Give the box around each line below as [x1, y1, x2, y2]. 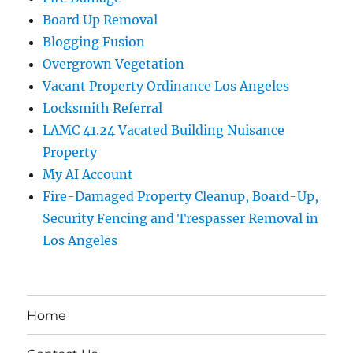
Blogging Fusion [43, 34, 146, 50]
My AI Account [43, 166, 134, 183]
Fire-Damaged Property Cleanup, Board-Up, [43, 188, 319, 205]
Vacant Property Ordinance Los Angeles [43, 78, 290, 95]
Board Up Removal [43, 12, 158, 28]
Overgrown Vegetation [43, 56, 185, 72]
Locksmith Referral [43, 100, 163, 117]
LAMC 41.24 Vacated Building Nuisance [43, 122, 285, 139]
